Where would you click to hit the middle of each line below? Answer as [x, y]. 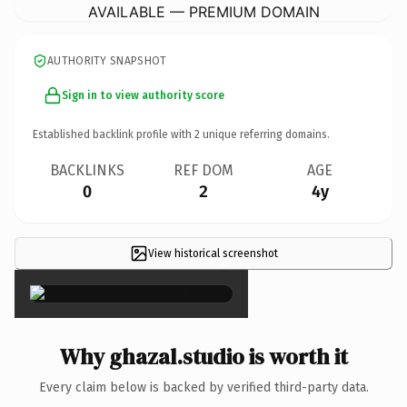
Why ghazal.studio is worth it [203, 356]
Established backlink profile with [114, 134]
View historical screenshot [213, 253]
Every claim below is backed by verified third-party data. [203, 387]
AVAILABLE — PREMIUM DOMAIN [203, 11]
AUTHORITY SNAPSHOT [107, 60]
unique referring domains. [265, 134]
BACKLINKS [87, 170]
